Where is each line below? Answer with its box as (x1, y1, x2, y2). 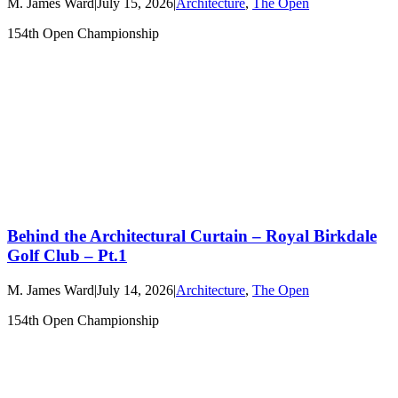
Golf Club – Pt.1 (7, 245, 127, 265)
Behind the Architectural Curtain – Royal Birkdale (7, 226, 377, 245)
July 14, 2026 (97, 282, 173, 298)
